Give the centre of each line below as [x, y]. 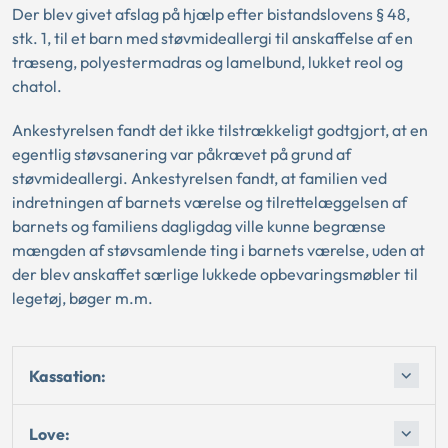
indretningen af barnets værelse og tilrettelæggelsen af [209, 202]
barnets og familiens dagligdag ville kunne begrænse [199, 226]
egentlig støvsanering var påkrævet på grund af [181, 154]
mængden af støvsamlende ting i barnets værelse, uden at [218, 250]
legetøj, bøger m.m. [82, 298]
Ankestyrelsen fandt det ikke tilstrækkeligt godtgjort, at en [220, 130]
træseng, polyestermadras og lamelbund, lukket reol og [207, 62]
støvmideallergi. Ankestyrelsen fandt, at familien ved [199, 178]
